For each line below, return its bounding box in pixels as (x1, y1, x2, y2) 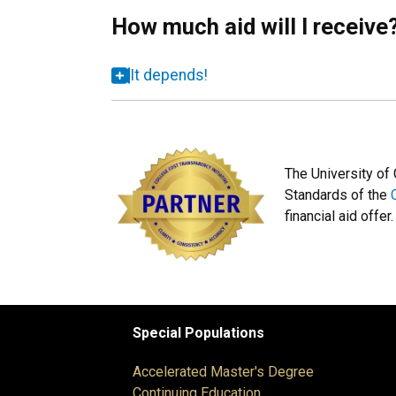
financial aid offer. (285, 208, 393, 225)
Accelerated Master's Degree (133, 363, 314, 381)
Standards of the (285, 187, 391, 204)
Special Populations (133, 324, 264, 342)
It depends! (130, 66, 208, 85)
